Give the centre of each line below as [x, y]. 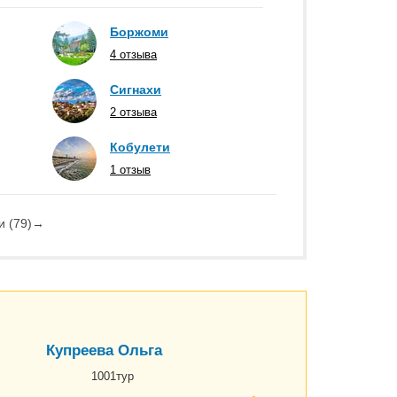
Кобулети [140, 147]
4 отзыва [133, 54]
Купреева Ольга [105, 350]
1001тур [112, 376]
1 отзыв [130, 170]
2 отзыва [133, 112]
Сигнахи [136, 90]
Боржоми [139, 32]
